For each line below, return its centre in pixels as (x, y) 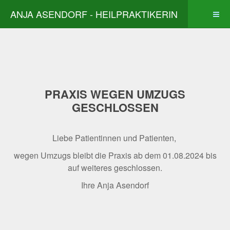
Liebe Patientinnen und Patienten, (115, 138)
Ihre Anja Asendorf (115, 185)
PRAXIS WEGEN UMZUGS (115, 94)
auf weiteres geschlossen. (115, 168)
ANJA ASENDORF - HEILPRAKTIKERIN (94, 14)
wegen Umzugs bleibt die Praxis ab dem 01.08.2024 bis (115, 155)
